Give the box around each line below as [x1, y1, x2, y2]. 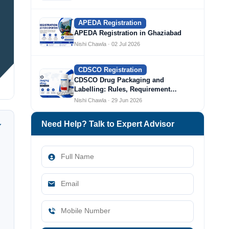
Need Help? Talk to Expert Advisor [41, 119, 174, 128]
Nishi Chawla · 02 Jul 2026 [74, 41, 140, 48]
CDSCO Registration [78, 65, 143, 74]
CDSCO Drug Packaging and [74, 76, 164, 84]
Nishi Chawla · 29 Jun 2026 [74, 97, 142, 103]
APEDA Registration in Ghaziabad [74, 29, 181, 37]
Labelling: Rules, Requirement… [74, 85, 177, 93]
